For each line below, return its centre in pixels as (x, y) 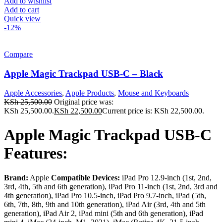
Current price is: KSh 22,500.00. (153, 111)
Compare (18, 55)
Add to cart (22, 10)
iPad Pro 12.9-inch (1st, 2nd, (166, 177)
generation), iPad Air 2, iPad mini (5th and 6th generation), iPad (104, 213)
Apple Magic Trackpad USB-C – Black (83, 73)
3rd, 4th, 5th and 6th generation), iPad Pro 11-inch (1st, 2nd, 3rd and (111, 186)
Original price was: (84, 102)
